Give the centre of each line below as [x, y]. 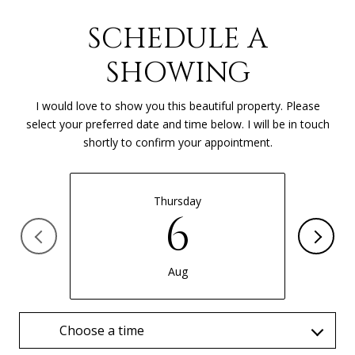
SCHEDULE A [177, 39]
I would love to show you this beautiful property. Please [177, 106]
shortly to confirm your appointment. [177, 143]
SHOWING [177, 73]
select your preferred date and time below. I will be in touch [177, 124]
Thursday [177, 200]
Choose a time [102, 330]
